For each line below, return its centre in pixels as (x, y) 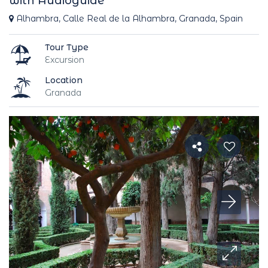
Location (64, 80)
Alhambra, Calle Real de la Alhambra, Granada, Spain (128, 19)
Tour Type (67, 47)
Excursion (65, 60)
